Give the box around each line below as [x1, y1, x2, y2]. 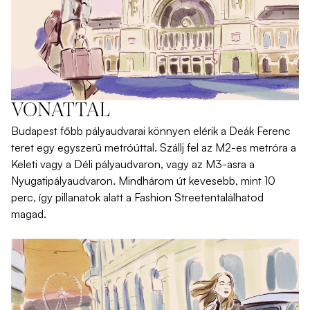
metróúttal [104, 140, 154, 155]
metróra [250, 140, 288, 155]
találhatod [217, 190, 264, 205]
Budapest [11, 124, 60, 138]
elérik [193, 124, 218, 138]
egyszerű [57, 140, 102, 155]
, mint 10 [235, 174, 275, 188]
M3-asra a [203, 157, 255, 172]
